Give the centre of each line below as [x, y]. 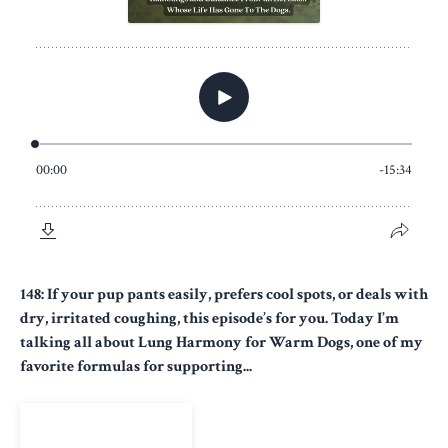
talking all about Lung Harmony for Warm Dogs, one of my [221, 342]
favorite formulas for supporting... [136, 366]
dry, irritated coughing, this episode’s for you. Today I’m [209, 318]
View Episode [106, 427]
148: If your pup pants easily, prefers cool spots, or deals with [224, 294]
